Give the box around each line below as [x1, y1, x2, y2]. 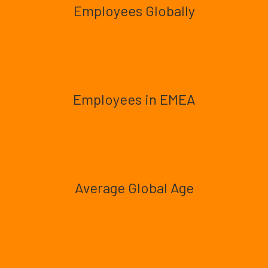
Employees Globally [73, 2, 195, 19]
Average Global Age [74, 179, 194, 196]
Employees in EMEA [72, 90, 196, 108]
